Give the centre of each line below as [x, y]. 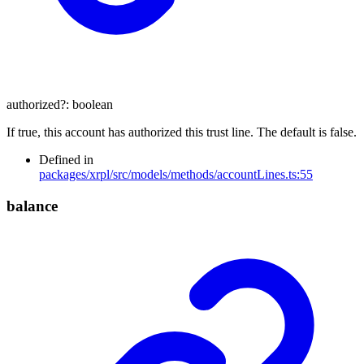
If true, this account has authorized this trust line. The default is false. [182, 132]
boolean [93, 104]
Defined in [66, 159]
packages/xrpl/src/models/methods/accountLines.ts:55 [176, 174]
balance [32, 206]
